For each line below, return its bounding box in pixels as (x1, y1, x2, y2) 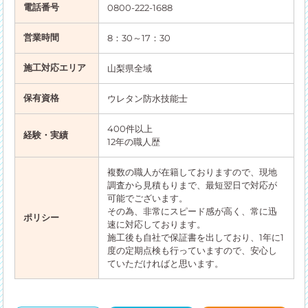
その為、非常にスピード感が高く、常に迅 (107, 206, 277, 217)
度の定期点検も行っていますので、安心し (107, 245, 277, 256)
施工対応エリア (23, 62, 86, 74)
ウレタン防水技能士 (107, 93, 188, 104)
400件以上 (107, 123, 153, 135)
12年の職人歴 (107, 136, 160, 148)
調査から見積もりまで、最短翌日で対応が (107, 179, 277, 191)
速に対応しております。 (107, 219, 206, 230)
